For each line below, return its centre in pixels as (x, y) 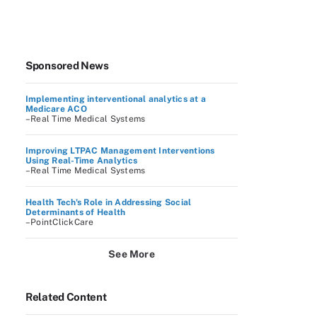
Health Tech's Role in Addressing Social (109, 202)
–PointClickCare (60, 222)
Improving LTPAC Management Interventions (120, 151)
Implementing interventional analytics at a (116, 99)
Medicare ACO (56, 109)
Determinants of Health (76, 212)
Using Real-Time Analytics (81, 161)
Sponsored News (67, 65)
